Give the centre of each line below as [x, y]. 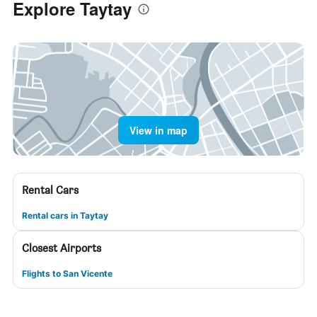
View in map [158, 130]
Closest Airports [62, 248]
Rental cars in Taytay [65, 215]
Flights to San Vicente [67, 273]
